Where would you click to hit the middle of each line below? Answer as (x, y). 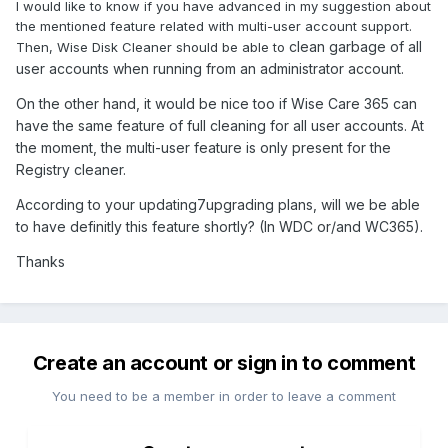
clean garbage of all (355, 47)
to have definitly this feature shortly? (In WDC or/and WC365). (219, 227)
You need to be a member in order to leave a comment (224, 396)
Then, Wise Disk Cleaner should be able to (152, 47)
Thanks (40, 262)
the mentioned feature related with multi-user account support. (214, 26)
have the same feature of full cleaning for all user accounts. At (220, 126)
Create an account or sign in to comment (224, 363)
